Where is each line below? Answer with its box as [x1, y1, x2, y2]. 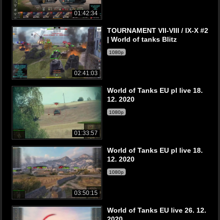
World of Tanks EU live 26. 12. [107, 206, 206, 214]
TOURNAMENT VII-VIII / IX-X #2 [107, 27, 208, 34]
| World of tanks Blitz [107, 35, 177, 43]
